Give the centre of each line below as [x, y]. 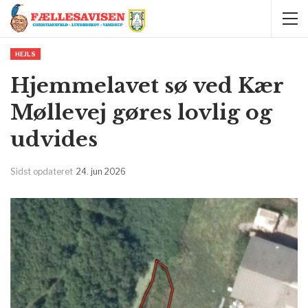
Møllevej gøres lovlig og [141, 112]
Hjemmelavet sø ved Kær [147, 86]
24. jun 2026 [101, 172]
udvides [54, 139]
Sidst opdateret [43, 172]
